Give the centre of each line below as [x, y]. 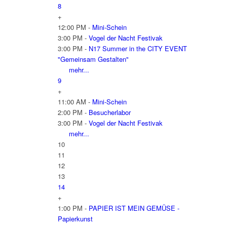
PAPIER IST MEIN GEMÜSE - [134, 208]
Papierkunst [75, 218]
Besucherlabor [109, 112]
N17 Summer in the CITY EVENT [138, 48]
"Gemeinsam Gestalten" [93, 59]
